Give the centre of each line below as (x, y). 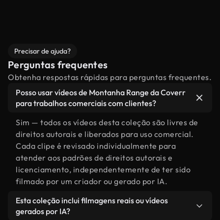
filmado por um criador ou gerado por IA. (92, 181)
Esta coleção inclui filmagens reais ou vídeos (92, 200)
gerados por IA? (43, 211)
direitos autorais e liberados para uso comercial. (105, 134)
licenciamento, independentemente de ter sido (103, 169)
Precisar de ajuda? (42, 51)
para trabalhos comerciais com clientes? (86, 103)
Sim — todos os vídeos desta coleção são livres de (107, 122)
